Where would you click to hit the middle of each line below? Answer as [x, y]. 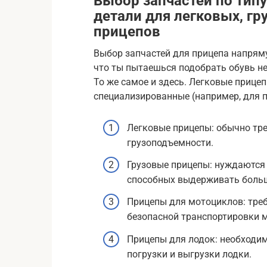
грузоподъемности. [170, 143]
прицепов [127, 31]
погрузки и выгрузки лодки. [189, 254]
